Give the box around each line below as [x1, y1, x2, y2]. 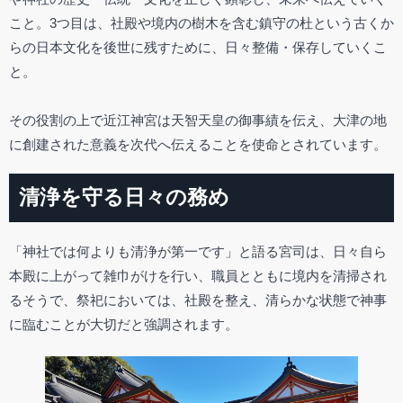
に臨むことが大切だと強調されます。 [9, 316, 238, 332]
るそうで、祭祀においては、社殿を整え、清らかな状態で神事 [9, 291, 387, 308]
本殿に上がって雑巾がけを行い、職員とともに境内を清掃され [9, 267, 387, 283]
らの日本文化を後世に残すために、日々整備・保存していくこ [9, 39, 387, 55]
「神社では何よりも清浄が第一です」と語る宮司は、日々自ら [9, 243, 387, 259]
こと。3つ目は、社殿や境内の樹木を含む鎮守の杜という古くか [9, 14, 394, 31]
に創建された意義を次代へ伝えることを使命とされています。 [9, 136, 387, 152]
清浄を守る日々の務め [19, 185, 230, 210]
